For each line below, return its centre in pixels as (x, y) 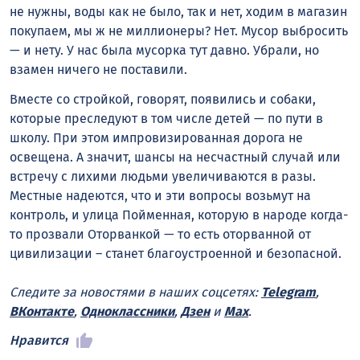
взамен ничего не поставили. (98, 69)
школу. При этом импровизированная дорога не (156, 137)
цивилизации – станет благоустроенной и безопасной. (176, 253)
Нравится (39, 341)
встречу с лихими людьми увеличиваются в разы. (163, 176)
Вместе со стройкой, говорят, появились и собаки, (163, 99)
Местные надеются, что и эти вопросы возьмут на (160, 195)
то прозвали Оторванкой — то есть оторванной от (160, 234)
